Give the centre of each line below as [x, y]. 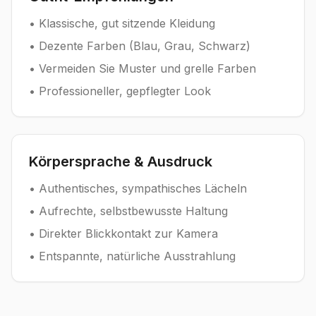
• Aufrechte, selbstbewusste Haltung [128, 211]
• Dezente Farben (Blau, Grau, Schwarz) [140, 46]
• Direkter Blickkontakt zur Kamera [123, 234]
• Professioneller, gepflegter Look [120, 91]
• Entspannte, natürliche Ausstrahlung [132, 256]
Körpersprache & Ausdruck [121, 162]
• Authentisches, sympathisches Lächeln [138, 189]
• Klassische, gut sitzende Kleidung [122, 24]
